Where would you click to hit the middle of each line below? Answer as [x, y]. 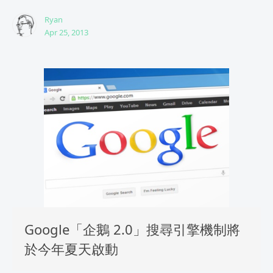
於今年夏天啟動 [71, 249]
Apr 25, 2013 [66, 33]
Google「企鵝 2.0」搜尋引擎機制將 [132, 229]
